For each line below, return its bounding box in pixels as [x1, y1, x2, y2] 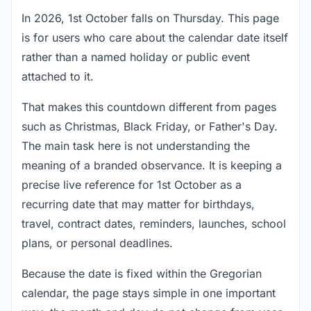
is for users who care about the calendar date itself [22, 31, 288, 44]
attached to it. [22, 69, 94, 83]
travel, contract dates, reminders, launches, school [22, 217, 286, 230]
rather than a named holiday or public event [22, 50, 250, 64]
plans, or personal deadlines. [22, 236, 173, 250]
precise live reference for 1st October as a [22, 178, 242, 192]
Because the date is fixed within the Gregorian [22, 267, 262, 280]
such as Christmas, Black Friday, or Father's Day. [22, 119, 278, 133]
